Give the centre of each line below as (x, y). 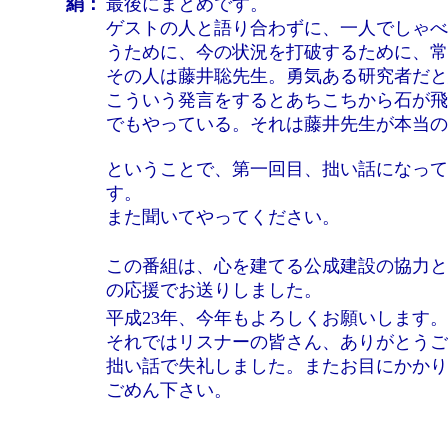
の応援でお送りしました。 (214, 290)
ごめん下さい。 (169, 390)
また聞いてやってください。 (223, 217)
